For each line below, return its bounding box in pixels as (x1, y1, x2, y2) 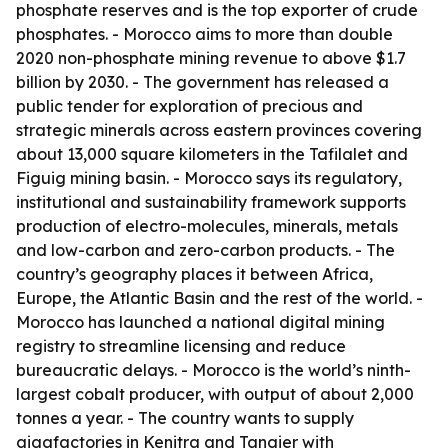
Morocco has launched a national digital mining (16, 312, 385, 332)
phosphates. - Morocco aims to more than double (16, 24, 393, 44)
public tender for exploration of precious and (16, 96, 363, 116)
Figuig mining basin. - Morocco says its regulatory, (16, 168, 402, 188)
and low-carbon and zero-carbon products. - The (16, 240, 395, 260)
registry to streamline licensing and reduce (16, 336, 346, 356)
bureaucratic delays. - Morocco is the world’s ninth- (16, 360, 411, 380)
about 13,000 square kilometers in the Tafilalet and (16, 144, 408, 164)
